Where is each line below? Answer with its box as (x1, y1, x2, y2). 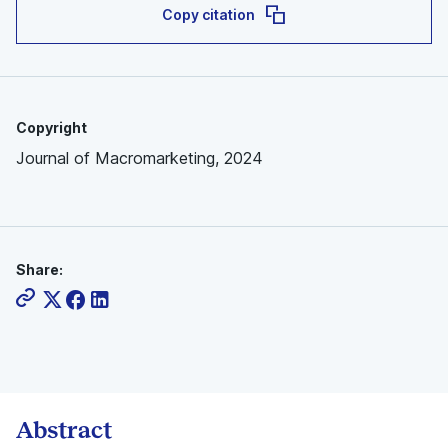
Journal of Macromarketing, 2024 (16, 148, 263, 168)
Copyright (16, 119, 87, 136)
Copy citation (161, 6, 255, 23)
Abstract (16, 417, 112, 443)
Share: (16, 261, 63, 278)
